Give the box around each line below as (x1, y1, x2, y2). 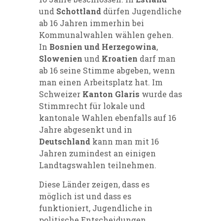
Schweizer (39, 88, 82, 99)
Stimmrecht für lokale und (39, 100, 145, 111)
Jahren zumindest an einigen (39, 147, 156, 158)
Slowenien (39, 53, 82, 64)
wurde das (140, 88, 182, 99)
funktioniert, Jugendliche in (39, 202, 152, 213)
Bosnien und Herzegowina (49, 41, 156, 52)
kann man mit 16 (90, 136, 159, 147)
